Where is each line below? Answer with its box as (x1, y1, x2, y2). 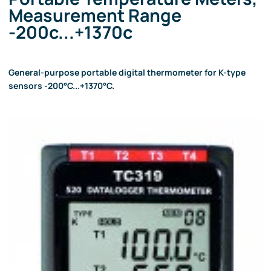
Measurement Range (8, 3, 181, 28)
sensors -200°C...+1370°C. (8, 79, 114, 91)
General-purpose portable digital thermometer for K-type (8, 66, 246, 78)
